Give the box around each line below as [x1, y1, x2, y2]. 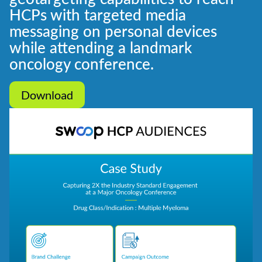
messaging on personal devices [9, 22, 217, 40]
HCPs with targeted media [9, 5, 186, 24]
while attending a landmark [9, 38, 192, 57]
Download [21, 88, 74, 102]
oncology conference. [9, 54, 154, 73]
